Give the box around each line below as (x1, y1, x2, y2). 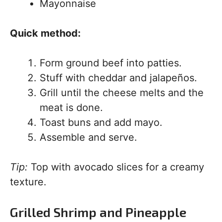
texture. (10, 176, 47, 188)
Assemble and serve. (40, 131, 137, 143)
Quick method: (10, 27, 81, 39)
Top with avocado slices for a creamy (28, 161, 204, 173)
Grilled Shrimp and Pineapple (10, 204, 186, 220)
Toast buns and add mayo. (40, 116, 163, 128)
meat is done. (40, 102, 103, 113)
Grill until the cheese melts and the (40, 87, 204, 99)
